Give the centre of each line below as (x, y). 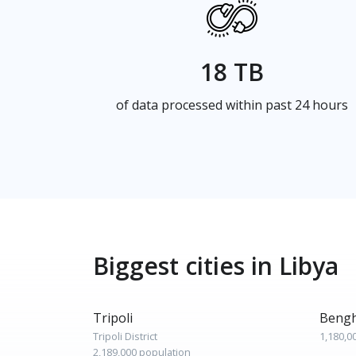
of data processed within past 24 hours (232, 105)
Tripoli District (125, 336)
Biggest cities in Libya (216, 266)
